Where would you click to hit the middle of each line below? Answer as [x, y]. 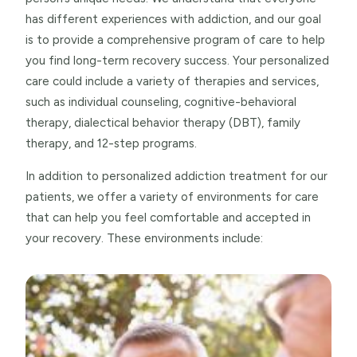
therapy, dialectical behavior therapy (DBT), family [163, 122]
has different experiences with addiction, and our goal [173, 19]
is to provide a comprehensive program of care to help [175, 39]
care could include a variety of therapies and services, [172, 81]
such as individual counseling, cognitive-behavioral [161, 102]
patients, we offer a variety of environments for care [172, 196]
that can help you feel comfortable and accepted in [168, 217]
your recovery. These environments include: [144, 238]
